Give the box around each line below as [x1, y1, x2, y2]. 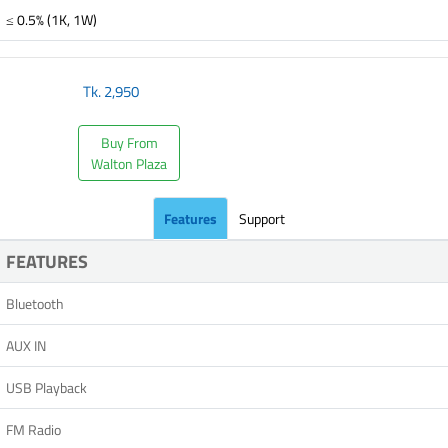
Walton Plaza [91, 153, 168, 174]
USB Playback [6, 377, 87, 398]
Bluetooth [6, 293, 64, 314]
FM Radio [6, 419, 61, 440]
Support [238, 208, 285, 229]
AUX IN [6, 335, 46, 356]
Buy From [100, 132, 158, 153]
